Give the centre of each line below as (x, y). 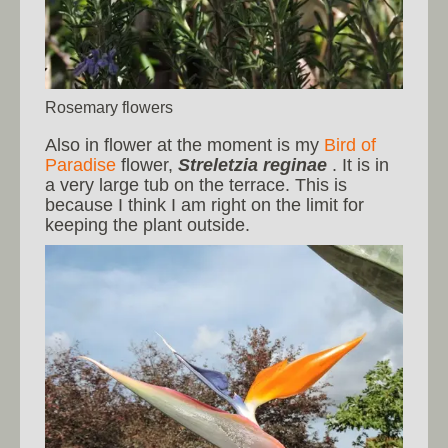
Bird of (350, 144)
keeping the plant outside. (147, 224)
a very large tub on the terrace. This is (196, 184)
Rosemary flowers (109, 106)
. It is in (358, 164)
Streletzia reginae (252, 164)
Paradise (80, 164)
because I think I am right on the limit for (204, 204)
